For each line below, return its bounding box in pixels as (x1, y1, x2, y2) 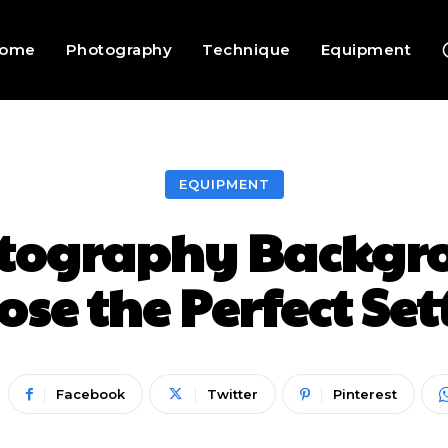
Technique (202, 40, 291, 59)
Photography (65, 40, 173, 59)
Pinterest (332, 386, 397, 402)
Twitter (206, 386, 258, 402)
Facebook (55, 386, 125, 402)
